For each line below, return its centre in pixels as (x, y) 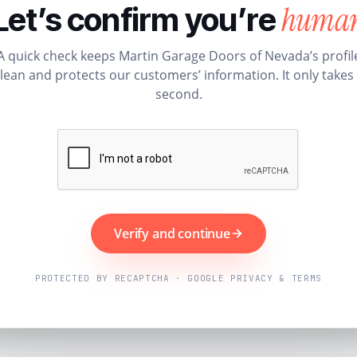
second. (178, 94)
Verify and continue (172, 233)
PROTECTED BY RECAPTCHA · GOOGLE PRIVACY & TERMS (178, 278)
